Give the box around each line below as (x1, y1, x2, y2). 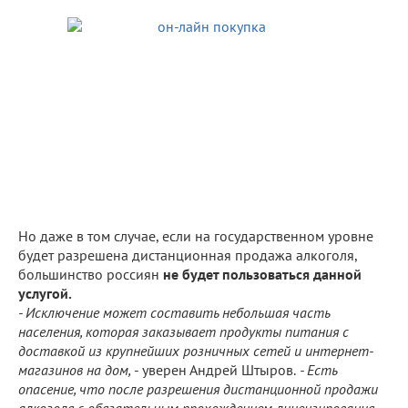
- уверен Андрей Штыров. (134, 360, 296, 379)
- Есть (296, 360, 337, 379)
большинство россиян (18, 264, 163, 283)
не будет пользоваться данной (163, 264, 362, 283)
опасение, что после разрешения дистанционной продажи (18, 379, 378, 398)
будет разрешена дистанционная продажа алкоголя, (18, 245, 357, 264)
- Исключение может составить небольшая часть (18, 302, 330, 321)
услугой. (18, 283, 72, 302)
